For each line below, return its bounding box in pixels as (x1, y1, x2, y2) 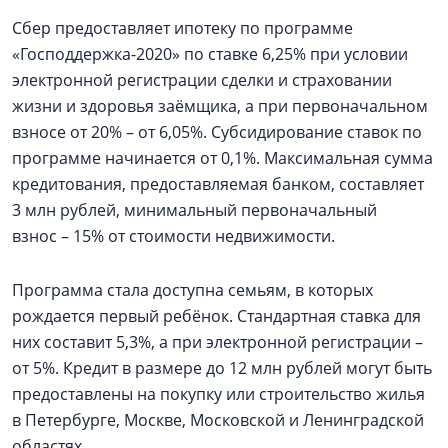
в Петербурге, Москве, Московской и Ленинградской (12, 409, 424, 431)
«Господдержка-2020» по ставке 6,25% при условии (12, 43, 408, 65)
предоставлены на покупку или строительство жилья (12, 383, 425, 405)
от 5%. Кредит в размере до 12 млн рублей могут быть (12, 357, 432, 379)
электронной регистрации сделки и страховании (12, 69, 392, 91)
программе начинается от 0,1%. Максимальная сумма (12, 147, 433, 169)
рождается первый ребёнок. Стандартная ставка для (12, 305, 421, 327)
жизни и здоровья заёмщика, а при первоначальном (12, 95, 428, 117)
